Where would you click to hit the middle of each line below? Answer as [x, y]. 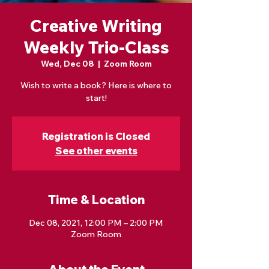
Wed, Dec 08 [67, 64]
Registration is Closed [96, 136]
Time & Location [96, 200]
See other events [96, 151]
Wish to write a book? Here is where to [96, 85]
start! [96, 98]
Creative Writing [96, 26]
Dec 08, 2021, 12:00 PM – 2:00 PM [96, 223]
